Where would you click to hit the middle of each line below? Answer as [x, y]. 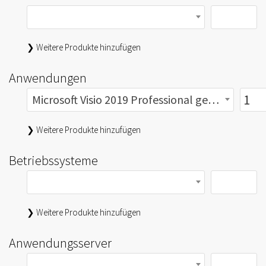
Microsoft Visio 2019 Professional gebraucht [213, 99]
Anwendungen [48, 78]
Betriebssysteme [53, 160]
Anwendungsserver [60, 243]
